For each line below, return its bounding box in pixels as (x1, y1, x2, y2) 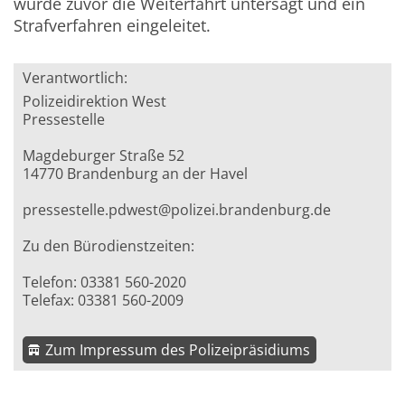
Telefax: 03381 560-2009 (23, 290, 184, 311)
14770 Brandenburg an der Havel (23, 164, 249, 184)
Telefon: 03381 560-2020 (23, 272, 187, 293)
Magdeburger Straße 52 (23, 146, 185, 166)
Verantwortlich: (23, 68, 128, 89)
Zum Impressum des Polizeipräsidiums (45, 340, 311, 361)
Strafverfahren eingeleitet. (14, 14, 212, 37)
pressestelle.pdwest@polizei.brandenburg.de (23, 200, 332, 221)
